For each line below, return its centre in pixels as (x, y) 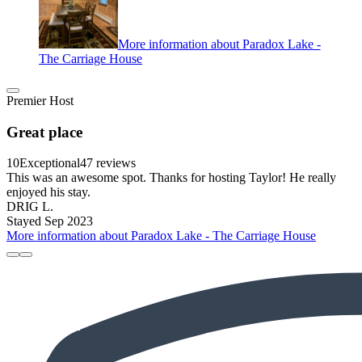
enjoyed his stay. (48, 192)
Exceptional (50, 163)
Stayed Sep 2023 (50, 221)
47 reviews (108, 163)
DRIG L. (30, 207)
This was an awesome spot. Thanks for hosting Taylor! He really (171, 178)
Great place (44, 132)
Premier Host (40, 100)
